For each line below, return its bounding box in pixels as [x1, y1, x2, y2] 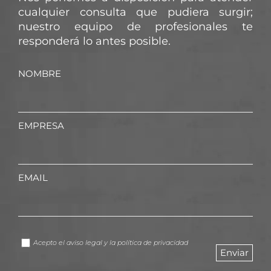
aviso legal [67, 238, 102, 247]
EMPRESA [18, 120, 64, 132]
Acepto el [33, 238, 67, 247]
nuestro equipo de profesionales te [18, 20, 253, 34]
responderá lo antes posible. [18, 34, 171, 48]
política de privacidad [117, 238, 188, 247]
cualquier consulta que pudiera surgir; [18, 5, 253, 19]
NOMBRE [18, 68, 61, 80]
